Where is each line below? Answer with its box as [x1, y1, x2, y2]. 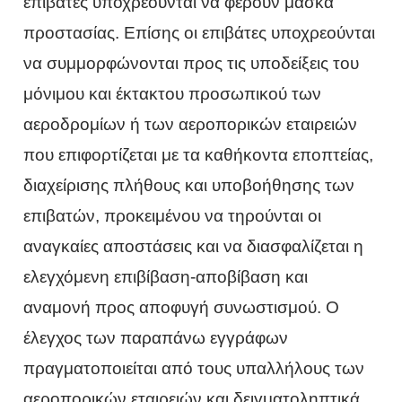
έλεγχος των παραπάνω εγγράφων [23, 328, 289, 347]
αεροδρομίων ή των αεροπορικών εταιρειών [23, 114, 358, 134]
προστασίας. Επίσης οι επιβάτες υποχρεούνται [23, 22, 376, 42]
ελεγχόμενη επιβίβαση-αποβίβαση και [23, 267, 309, 286]
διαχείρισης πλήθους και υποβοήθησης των [23, 175, 355, 195]
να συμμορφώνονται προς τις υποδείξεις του [23, 53, 360, 73]
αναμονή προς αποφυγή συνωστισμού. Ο [23, 297, 340, 317]
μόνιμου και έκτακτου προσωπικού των [23, 83, 322, 103]
